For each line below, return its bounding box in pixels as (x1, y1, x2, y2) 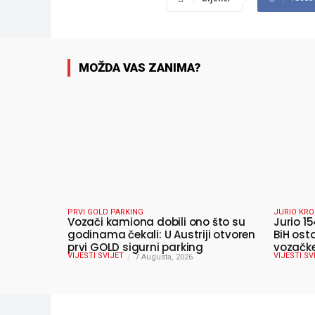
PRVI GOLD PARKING (67, 207, 143, 217)
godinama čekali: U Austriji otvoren (67, 226, 255, 242)
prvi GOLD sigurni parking (67, 239, 203, 255)
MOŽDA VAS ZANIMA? (79, 60, 200, 75)
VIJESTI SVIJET (67, 250, 124, 260)
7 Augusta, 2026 (135, 252, 193, 262)
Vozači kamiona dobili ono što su (67, 214, 245, 229)
